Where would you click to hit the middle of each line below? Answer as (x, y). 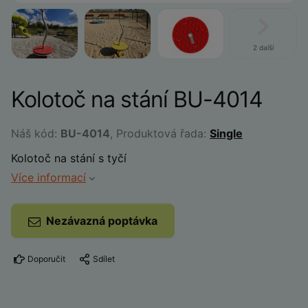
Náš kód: (36, 133)
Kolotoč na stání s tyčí (69, 158)
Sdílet (104, 259)
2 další (263, 47)
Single (226, 133)
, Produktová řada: (160, 133)
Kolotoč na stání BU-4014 (137, 99)
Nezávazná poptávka (102, 221)
